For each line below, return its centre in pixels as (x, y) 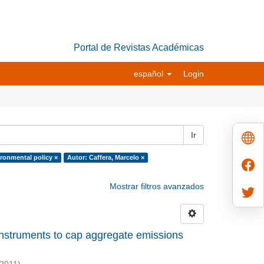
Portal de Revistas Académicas (139, 47)
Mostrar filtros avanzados (157, 186)
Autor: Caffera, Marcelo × (105, 157)
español (150, 74)
